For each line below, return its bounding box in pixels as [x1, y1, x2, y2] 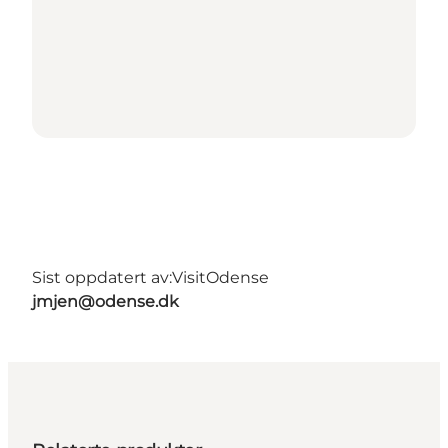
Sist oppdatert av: [32, 268, 172, 288]
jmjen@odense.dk [32, 292, 179, 312]
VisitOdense [172, 268, 269, 288]
